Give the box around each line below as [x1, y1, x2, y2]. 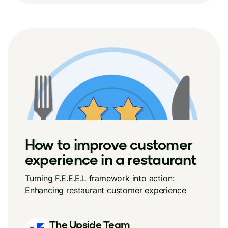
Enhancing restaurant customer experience [25, 185, 186, 195]
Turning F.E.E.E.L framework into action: [25, 173, 175, 183]
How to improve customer [25, 135, 192, 153]
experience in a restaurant [25, 151, 197, 168]
